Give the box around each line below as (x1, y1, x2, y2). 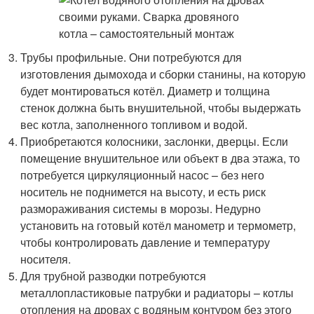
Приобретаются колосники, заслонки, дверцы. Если (20, 133, 289, 149)
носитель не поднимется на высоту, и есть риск (20, 184, 266, 200)
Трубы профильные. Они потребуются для (20, 49, 243, 65)
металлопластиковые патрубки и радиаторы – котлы (20, 285, 294, 301)
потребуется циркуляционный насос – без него (20, 167, 265, 183)
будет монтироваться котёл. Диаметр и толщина (20, 83, 271, 99)
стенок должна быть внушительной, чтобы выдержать (20, 100, 301, 116)
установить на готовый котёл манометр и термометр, (20, 217, 296, 233)
